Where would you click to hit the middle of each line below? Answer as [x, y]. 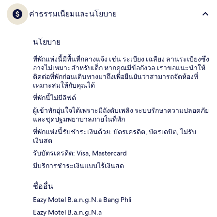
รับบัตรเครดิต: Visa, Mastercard [80, 153]
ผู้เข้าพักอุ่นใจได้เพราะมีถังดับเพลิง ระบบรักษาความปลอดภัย [121, 111]
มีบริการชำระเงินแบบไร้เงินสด [78, 166]
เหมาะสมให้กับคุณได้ [64, 85]
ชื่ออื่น [43, 186]
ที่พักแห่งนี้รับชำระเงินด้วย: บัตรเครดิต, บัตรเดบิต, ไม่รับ [115, 132]
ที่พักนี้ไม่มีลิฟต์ [54, 98]
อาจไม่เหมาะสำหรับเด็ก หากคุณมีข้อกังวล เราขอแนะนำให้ [119, 68]
